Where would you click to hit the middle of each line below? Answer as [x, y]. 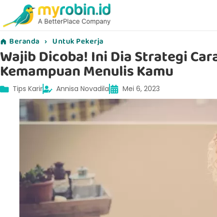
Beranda [24, 42]
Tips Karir [28, 89]
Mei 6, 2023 [141, 89]
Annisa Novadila [83, 89]
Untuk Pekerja [78, 42]
